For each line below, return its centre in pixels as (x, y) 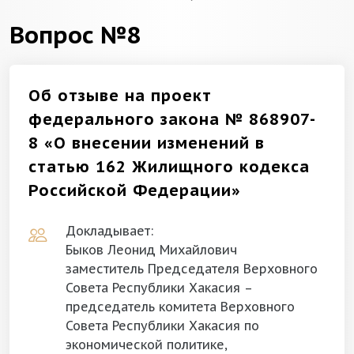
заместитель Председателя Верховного (192, 269)
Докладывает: (109, 231)
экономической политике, (147, 345)
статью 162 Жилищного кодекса (169, 167)
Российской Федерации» (135, 190)
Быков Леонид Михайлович (151, 250)
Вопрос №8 (75, 34)
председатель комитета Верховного (180, 307)
